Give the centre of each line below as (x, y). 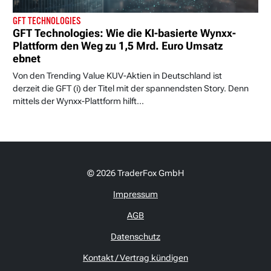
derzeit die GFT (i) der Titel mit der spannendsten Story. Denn (131, 89)
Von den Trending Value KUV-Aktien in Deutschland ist (117, 76)
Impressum (135, 194)
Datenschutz (135, 237)
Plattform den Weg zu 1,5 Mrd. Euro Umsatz (118, 46)
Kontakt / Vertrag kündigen (135, 258)
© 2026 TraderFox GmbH (135, 173)
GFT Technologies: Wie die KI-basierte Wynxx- (124, 34)
